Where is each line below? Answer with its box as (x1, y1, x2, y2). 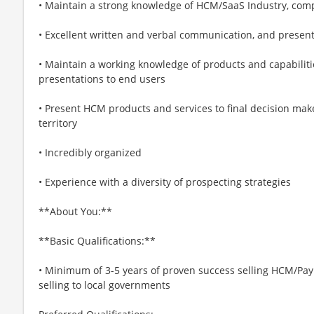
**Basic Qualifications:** (39, 233, 156, 247)
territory (39, 116, 77, 130)
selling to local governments (39, 278, 170, 292)
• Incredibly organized (39, 145, 142, 159)
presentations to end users (39, 71, 165, 86)
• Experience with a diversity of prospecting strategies (39, 175, 291, 189)
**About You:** (39, 204, 112, 218)
